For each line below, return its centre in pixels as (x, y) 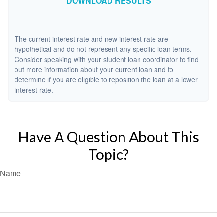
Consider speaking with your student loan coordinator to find (107, 59)
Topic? (108, 154)
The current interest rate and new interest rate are (91, 39)
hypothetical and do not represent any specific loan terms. (103, 49)
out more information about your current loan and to (94, 69)
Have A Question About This (108, 137)
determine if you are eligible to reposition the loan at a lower (106, 79)
